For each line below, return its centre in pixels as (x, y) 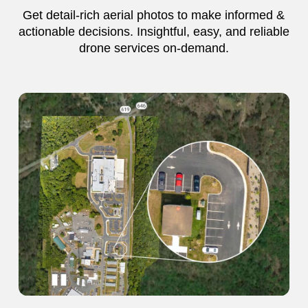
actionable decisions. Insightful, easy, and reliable (154, 31)
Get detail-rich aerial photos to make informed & (154, 15)
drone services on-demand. (154, 48)
